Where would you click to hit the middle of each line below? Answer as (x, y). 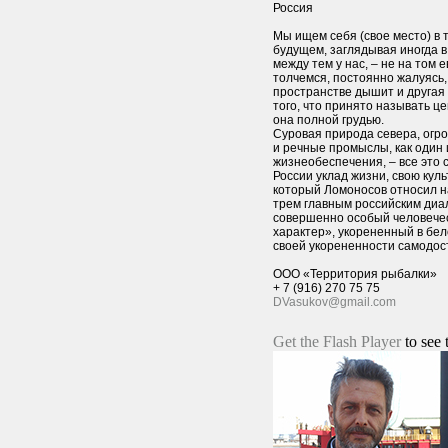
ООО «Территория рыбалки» (355, 274)
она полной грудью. (328, 120)
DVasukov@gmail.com (334, 302)
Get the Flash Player (337, 341)
